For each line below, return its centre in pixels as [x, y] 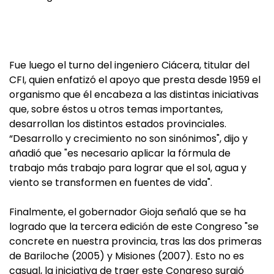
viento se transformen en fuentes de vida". [111, 183]
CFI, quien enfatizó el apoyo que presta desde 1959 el [135, 80]
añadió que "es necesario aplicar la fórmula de [120, 153]
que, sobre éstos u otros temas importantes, [116, 109]
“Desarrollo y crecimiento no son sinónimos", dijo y [128, 139]
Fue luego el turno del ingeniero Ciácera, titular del [129, 65]
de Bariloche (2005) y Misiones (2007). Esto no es [127, 256]
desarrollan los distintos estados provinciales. [118, 124]
